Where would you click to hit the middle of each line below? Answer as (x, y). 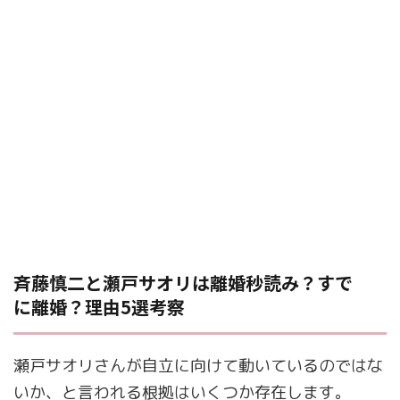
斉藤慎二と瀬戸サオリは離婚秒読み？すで (183, 283)
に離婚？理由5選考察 (99, 307)
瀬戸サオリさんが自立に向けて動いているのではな (198, 366)
